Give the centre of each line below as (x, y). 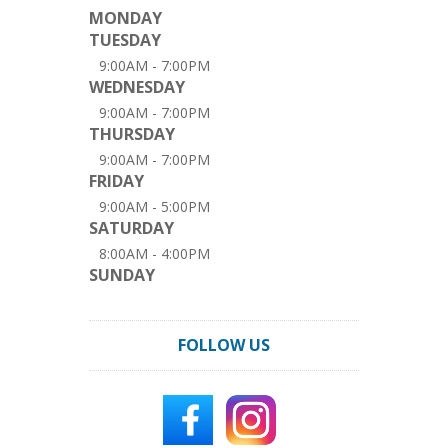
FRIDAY (116, 181)
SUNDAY (122, 275)
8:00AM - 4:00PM (154, 253)
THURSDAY (132, 134)
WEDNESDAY (137, 87)
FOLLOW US (224, 345)
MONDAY (125, 18)
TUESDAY (125, 40)
